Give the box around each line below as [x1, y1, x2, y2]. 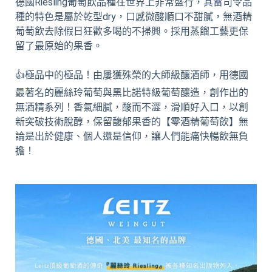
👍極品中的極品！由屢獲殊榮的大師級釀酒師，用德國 [15, 69, 248, 81]
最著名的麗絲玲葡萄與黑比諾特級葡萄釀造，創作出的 [15, 87, 248, 99]
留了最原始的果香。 [15, 40, 103, 52]
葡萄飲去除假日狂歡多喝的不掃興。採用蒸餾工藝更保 [15, 25, 248, 38]
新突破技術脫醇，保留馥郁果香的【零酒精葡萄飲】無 [15, 116, 248, 128]
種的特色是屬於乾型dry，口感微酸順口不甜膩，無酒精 [15, 11, 252, 23]
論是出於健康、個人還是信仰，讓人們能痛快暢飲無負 [15, 131, 248, 143]
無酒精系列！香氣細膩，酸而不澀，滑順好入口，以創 [15, 101, 248, 114]
